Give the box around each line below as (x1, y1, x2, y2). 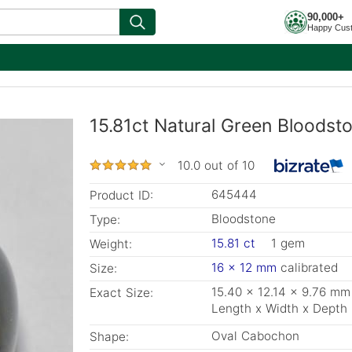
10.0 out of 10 (178, 158, 255, 173)
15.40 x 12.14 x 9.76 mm (211, 284, 350, 299)
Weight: (90, 236, 132, 251)
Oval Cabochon (211, 328, 299, 343)
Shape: (90, 329, 129, 344)
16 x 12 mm (211, 260, 277, 275)
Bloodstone (211, 211, 276, 226)
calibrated (276, 260, 338, 275)
